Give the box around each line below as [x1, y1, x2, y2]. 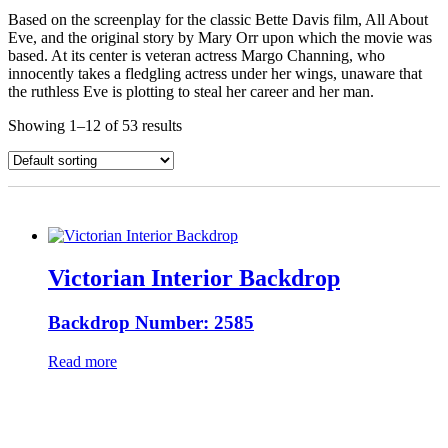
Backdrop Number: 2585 [48, 312, 254, 334]
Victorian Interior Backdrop [48, 265, 340, 292]
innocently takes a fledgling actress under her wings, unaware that [8, 65, 422, 83]
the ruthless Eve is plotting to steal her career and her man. [8, 83, 374, 101]
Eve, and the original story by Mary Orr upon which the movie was [8, 29, 432, 47]
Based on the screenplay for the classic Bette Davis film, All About [8, 11, 428, 29]
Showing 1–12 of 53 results [8, 117, 182, 135]
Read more [48, 352, 117, 370]
